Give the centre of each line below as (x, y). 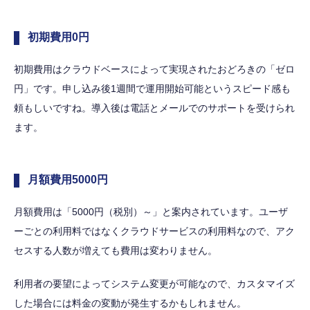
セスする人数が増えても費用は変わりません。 (116, 251)
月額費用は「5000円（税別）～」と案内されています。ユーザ (151, 212)
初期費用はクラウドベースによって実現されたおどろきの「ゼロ (154, 70)
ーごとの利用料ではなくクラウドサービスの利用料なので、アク (154, 231)
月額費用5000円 (68, 180)
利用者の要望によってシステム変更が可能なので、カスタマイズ (154, 284)
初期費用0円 (58, 37)
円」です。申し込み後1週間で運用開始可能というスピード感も (152, 89)
